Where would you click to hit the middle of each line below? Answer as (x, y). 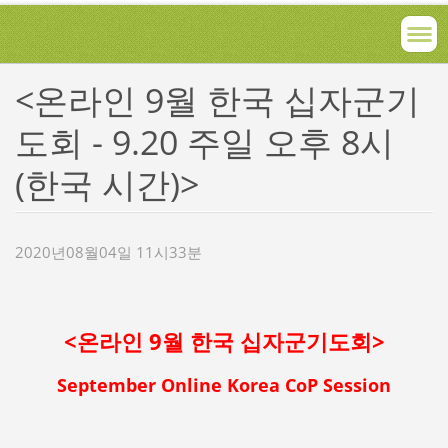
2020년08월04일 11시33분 (108, 251)
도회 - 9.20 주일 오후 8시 (204, 141)
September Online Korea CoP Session (224, 385)
